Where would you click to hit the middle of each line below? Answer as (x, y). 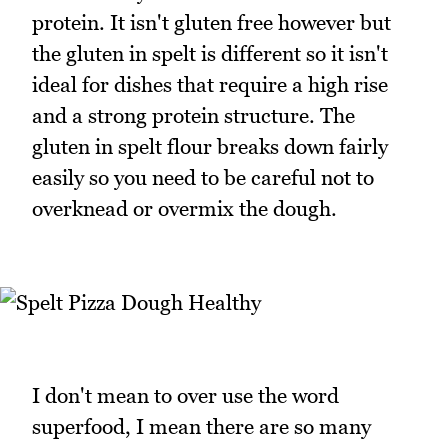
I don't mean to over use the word (185, 395)
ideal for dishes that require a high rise (210, 85)
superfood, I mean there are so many (201, 426)
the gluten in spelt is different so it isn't (210, 54)
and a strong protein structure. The (193, 116)
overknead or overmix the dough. (184, 209)
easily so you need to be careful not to (203, 178)
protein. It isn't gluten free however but (211, 23)
